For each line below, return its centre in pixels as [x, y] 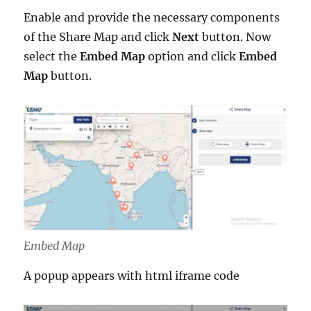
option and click [192, 56]
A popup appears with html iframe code [132, 275]
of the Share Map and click [98, 36]
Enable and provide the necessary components [152, 17]
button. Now [235, 36]
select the [52, 56]
